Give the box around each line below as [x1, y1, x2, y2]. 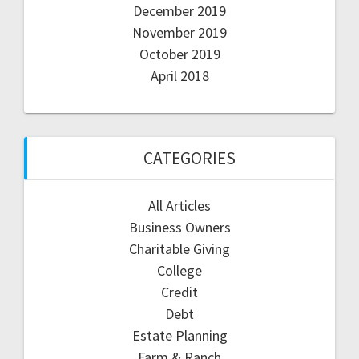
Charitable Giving [129, 239, 230, 258]
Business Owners [128, 217, 231, 236]
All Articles [148, 196, 211, 215]
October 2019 [139, 44, 220, 63]
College [157, 260, 202, 280]
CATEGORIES [143, 147, 236, 169]
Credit [161, 282, 198, 301]
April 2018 [150, 66, 209, 85]
